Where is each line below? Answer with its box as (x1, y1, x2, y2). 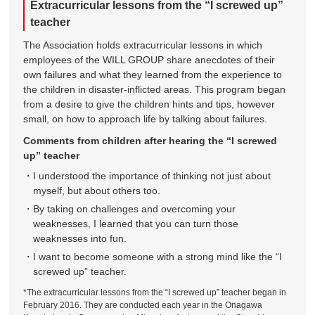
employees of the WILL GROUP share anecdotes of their (23, 53, 276, 65)
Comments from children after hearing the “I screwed (23, 134, 278, 146)
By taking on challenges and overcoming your (33, 202, 236, 214)
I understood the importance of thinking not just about (33, 169, 271, 181)
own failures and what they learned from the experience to (23, 68, 283, 80)
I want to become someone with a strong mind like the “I (33, 250, 283, 262)
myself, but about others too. (33, 184, 161, 196)
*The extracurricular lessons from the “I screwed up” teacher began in (23, 287, 287, 297)
